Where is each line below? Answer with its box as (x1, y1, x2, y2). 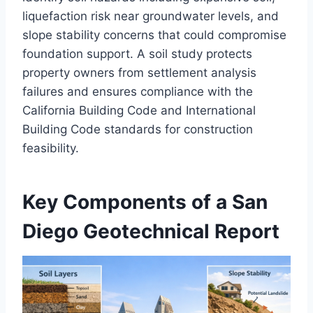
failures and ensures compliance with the (22, 85, 253, 99)
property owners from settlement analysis (22, 66, 256, 80)
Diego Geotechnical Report (22, 219, 279, 244)
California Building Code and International (22, 103, 256, 118)
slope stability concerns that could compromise (22, 28, 286, 43)
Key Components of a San (22, 190, 268, 214)
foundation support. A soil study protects (22, 47, 252, 61)
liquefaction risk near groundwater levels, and (22, 9, 279, 24)
